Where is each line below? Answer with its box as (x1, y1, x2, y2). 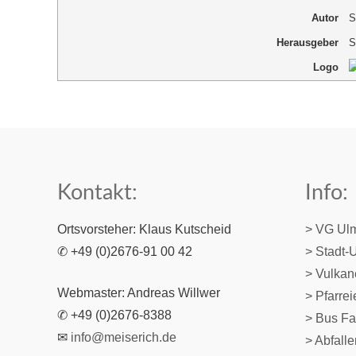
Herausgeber (276, 37, 339, 49)
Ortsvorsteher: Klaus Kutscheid (57, 222, 231, 236)
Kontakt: (57, 181, 137, 203)
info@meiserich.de (71, 330, 176, 344)
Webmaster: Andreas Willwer (57, 285, 220, 300)
